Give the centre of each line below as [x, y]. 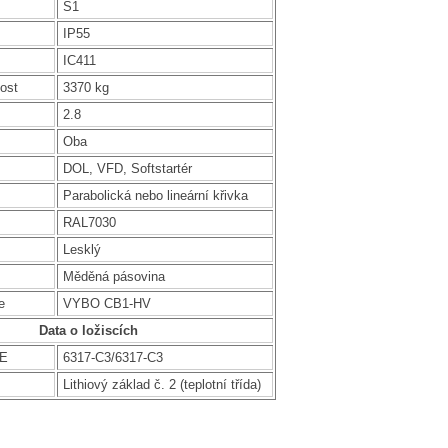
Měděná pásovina [113, 276]
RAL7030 [89, 222]
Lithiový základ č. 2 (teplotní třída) [161, 384]
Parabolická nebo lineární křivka [155, 195]
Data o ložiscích [88, 330]
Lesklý [81, 249]
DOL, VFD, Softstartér [127, 168]
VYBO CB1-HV [106, 303]
